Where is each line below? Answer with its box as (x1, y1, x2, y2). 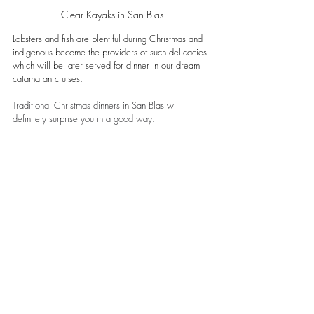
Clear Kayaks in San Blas (61, 8, 163, 22)
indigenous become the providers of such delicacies (13, 46, 210, 59)
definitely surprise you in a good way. (13, 112, 155, 125)
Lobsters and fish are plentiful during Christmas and (13, 32, 205, 46)
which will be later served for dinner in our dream (13, 59, 203, 72)
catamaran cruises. (13, 72, 86, 86)
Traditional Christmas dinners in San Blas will (13, 99, 183, 112)
